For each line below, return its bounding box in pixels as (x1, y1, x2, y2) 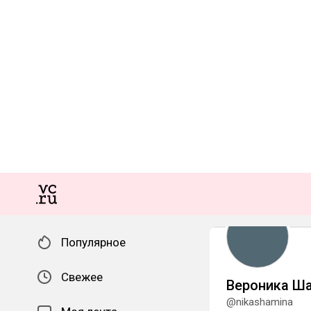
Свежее (61, 270, 103, 284)
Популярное (61, 235, 126, 249)
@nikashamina (226, 296, 293, 308)
